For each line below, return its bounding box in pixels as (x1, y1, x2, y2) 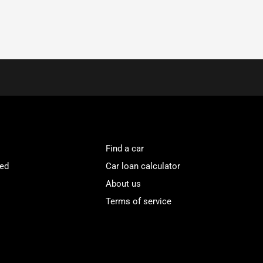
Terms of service (106, 196, 172, 207)
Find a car (106, 143, 144, 154)
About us (106, 178, 141, 189)
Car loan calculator (106, 161, 181, 171)
